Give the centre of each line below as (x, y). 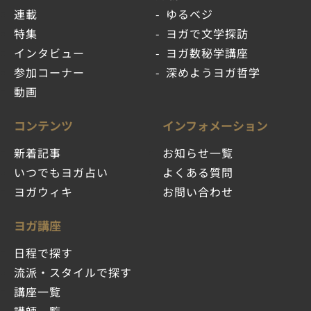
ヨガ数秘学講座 (207, 52)
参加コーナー (49, 72)
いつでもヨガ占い (61, 172)
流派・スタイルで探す (73, 272)
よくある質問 (198, 172)
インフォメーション (215, 125)
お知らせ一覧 (198, 152)
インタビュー (49, 52)
